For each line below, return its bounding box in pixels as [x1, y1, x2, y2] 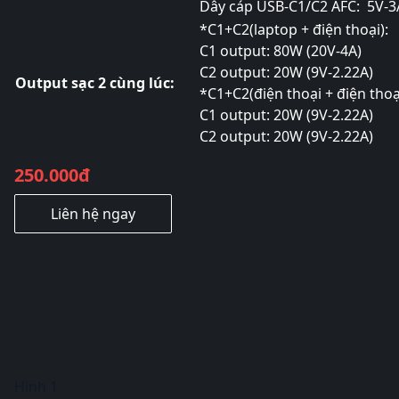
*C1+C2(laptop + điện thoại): [199, 20, 388, 39]
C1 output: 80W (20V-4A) [199, 41, 362, 61]
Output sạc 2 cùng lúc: [15, 73, 175, 93]
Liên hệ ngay [51, 204, 135, 224]
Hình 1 [14, 377, 58, 396]
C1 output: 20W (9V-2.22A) [199, 105, 373, 125]
